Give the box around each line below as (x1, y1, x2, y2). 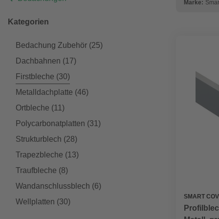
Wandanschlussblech (16, 182, 90, 190)
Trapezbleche (16, 151, 63, 159)
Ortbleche (16, 104, 49, 112)
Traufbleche (16, 166, 57, 175)
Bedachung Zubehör (16, 41, 87, 49)
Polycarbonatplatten (16, 119, 85, 128)
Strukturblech (16, 135, 62, 143)
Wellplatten (16, 197, 55, 206)
